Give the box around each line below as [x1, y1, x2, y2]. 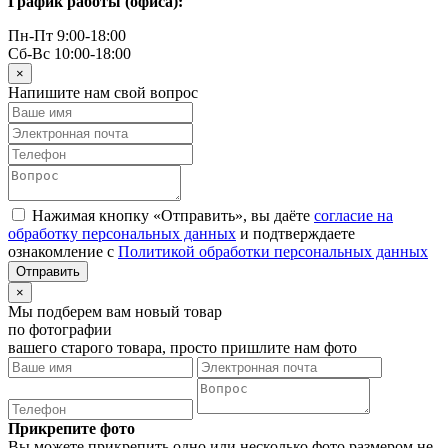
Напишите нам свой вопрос [8, 83, 198, 101]
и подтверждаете [236, 224, 355, 242]
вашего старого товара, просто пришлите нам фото [8, 338, 357, 356]
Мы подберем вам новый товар [8, 302, 222, 320]
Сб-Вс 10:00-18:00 [8, 44, 131, 62]
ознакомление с [8, 242, 118, 260]
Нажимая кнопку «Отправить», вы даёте [28, 206, 314, 224]
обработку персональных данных [8, 224, 236, 242]
